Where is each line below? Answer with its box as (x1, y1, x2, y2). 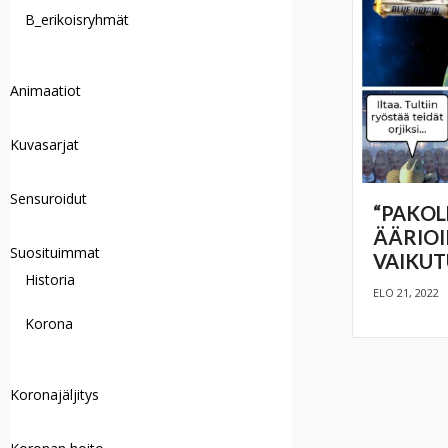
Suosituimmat (10, 243, 101, 262)
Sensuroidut (10, 189, 88, 208)
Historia (25, 270, 76, 289)
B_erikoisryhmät (25, 10, 130, 29)
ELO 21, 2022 (373, 284, 440, 300)
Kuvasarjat (10, 135, 80, 154)
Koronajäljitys (10, 385, 100, 404)
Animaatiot (10, 81, 82, 100)
